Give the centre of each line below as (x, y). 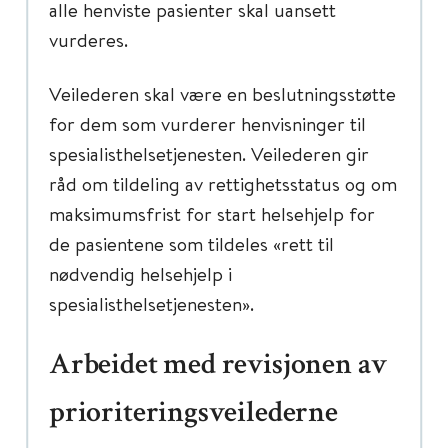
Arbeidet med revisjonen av (218, 367)
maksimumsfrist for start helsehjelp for (212, 213)
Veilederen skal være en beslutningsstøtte (222, 93)
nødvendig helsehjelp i (140, 273)
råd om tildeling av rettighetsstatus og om (223, 183)
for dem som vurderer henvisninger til (207, 123)
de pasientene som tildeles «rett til (191, 243)
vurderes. (88, 39)
